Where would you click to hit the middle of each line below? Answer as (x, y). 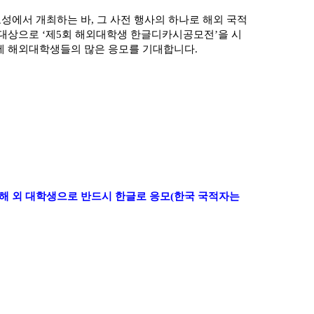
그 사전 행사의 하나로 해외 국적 (172, 20)
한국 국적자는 (207, 196)
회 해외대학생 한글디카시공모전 (138, 34)
